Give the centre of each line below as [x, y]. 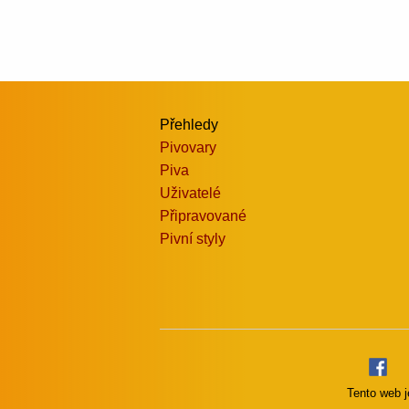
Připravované [203, 215]
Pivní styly [193, 238]
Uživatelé [190, 193]
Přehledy [189, 124]
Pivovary [188, 147]
